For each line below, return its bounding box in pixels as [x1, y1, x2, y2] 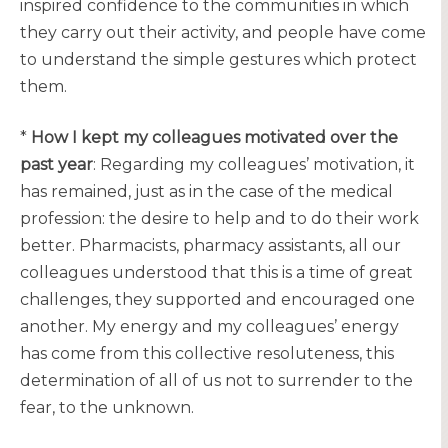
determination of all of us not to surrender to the [20, 371, 413, 390]
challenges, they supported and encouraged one [20, 290, 415, 309]
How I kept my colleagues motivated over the [31, 128, 398, 147]
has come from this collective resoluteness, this [20, 344, 394, 363]
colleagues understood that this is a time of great [20, 263, 413, 282]
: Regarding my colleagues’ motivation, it [93, 155, 415, 174]
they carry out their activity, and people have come [20, 23, 426, 42]
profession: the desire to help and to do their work [20, 209, 419, 228]
